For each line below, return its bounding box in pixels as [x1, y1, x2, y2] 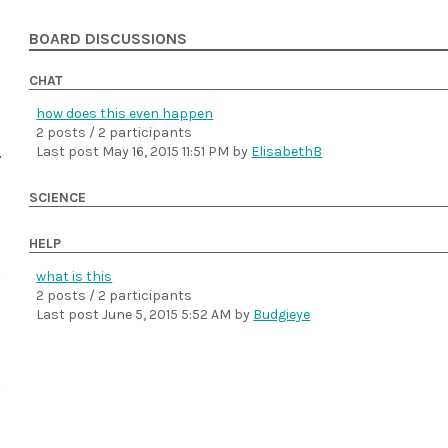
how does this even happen [36, 105, 214, 122]
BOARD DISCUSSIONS [29, 30, 188, 48]
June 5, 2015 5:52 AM [102, 306, 232, 323]
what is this [36, 268, 113, 285]
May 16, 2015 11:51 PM [102, 143, 230, 160]
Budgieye [253, 306, 311, 323]
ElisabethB [251, 143, 323, 160]
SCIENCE [29, 189, 87, 206]
